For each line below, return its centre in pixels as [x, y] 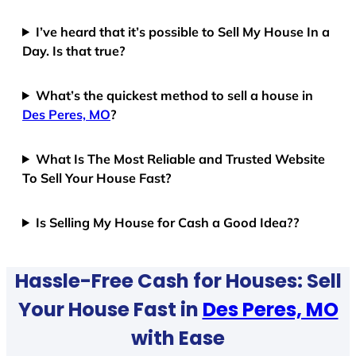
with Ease [178, 339]
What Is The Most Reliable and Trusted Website [181, 159]
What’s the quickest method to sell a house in [175, 95]
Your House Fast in [110, 310]
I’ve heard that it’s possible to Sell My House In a [183, 31]
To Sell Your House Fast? [97, 178]
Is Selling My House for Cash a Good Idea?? [168, 222]
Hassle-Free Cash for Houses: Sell [178, 281]
